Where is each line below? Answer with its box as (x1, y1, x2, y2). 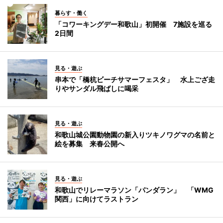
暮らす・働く (55, 9, 88, 16)
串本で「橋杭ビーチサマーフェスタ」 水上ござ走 (55, 75, 215, 84)
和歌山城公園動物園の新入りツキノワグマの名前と (55, 130, 215, 139)
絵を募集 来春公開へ (55, 139, 124, 148)
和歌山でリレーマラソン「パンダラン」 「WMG (55, 185, 214, 194)
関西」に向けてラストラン (55, 194, 138, 203)
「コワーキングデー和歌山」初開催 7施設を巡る (55, 19, 212, 28)
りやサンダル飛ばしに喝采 (55, 84, 138, 93)
